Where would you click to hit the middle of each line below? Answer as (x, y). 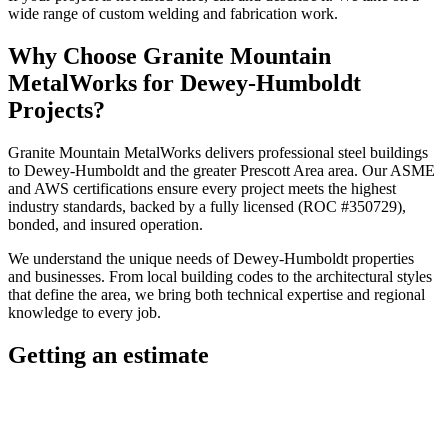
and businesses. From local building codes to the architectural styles (220, 276)
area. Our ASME (379, 170)
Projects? (56, 109)
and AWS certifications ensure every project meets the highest (202, 188)
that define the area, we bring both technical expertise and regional (216, 294)
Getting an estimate (108, 354)
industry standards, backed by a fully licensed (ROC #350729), (207, 206)
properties (381, 258)
